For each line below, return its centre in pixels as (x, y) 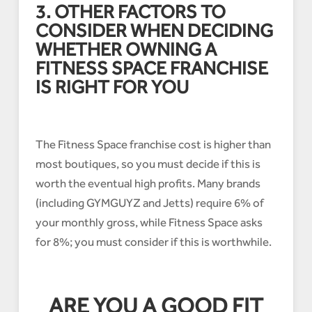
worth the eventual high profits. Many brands (148, 184)
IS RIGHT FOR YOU (112, 87)
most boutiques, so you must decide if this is (148, 164)
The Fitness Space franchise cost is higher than (153, 145)
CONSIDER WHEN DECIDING (154, 31)
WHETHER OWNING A (126, 49)
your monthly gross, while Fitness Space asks (149, 223)
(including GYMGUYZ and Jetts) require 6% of (149, 203)
